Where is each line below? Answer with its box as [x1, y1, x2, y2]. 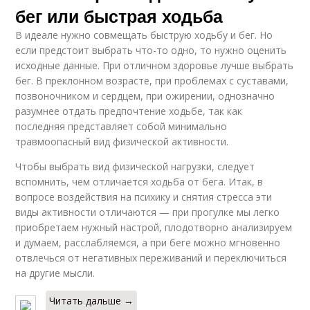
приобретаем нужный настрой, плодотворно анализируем [15, 221, 293, 234]
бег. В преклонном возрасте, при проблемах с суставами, [15, 74, 289, 87]
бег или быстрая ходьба [15, 3, 224, 28]
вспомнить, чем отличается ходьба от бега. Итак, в [15, 175, 264, 188]
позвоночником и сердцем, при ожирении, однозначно [15, 89, 275, 102]
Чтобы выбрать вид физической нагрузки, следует [15, 160, 255, 173]
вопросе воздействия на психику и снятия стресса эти [15, 190, 273, 203]
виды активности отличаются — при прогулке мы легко [15, 206, 280, 219]
